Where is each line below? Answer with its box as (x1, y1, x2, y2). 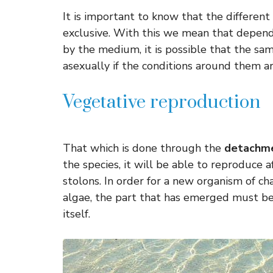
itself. (63, 207, 90, 221)
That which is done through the (63, 141, 224, 155)
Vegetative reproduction (63, 91, 260, 114)
